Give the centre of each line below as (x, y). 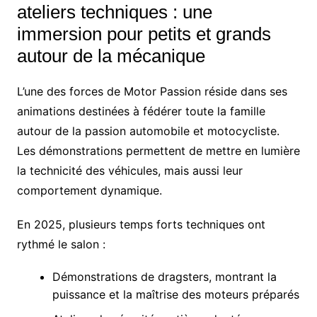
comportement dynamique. (89, 191)
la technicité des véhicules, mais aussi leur (129, 171)
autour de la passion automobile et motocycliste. (148, 131)
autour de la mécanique (111, 56)
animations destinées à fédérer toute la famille (141, 111)
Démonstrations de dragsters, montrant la (164, 277)
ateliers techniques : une (114, 12)
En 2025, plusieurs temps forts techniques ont (141, 225)
